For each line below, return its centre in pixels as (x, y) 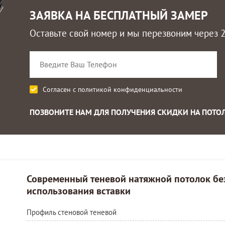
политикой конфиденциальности (130, 89)
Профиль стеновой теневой (71, 212)
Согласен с (60, 89)
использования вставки (78, 191)
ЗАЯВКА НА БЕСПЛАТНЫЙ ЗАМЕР (119, 15)
